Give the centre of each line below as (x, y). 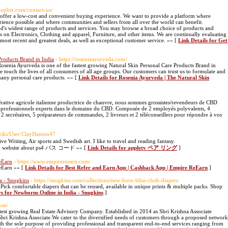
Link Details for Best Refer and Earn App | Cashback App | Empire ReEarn (116, 167)
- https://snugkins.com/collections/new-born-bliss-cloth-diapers (104, 180)
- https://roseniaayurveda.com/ (91, 59)
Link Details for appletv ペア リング (132, 148)
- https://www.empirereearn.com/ (52, 161)
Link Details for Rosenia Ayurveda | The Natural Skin (144, 77)
